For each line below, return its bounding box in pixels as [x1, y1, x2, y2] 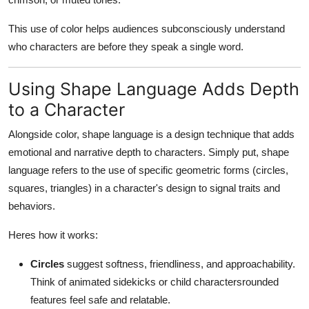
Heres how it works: [8, 228, 98, 241]
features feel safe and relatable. [30, 293, 170, 306]
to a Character [8, 99, 125, 120]
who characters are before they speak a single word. [8, 40, 243, 52]
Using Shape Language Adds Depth [8, 78, 299, 99]
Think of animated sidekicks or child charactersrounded [30, 275, 279, 288]
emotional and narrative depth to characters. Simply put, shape [8, 146, 289, 158]
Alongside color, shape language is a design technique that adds [8, 128, 295, 140]
